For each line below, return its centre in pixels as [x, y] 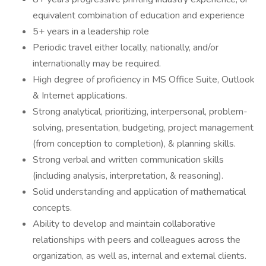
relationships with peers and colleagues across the [137, 240]
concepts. [52, 208]
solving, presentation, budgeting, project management [143, 128]
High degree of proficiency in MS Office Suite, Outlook [144, 80]
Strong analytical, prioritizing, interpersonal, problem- [140, 112]
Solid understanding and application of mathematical [139, 192]
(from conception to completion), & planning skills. [134, 144]
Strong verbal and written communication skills [128, 160]
